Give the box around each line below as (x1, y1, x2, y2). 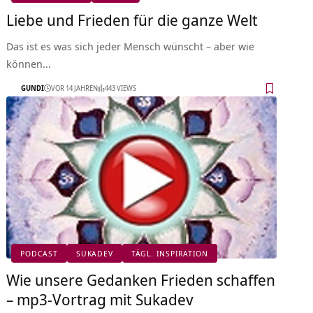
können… (6, 56, 52, 71)
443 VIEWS (105, 83, 137, 94)
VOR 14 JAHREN (51, 83, 99, 94)
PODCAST (20, 248, 58, 259)
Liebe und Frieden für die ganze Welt (6, 8, 259, 30)
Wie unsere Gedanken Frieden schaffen (6, 268, 276, 290)
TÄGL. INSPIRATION (131, 248, 209, 259)
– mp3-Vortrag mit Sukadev (6, 288, 194, 310)
